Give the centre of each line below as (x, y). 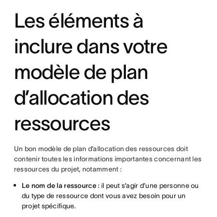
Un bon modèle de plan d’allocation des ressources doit (101, 149)
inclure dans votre (91, 46)
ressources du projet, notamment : (68, 169)
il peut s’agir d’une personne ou (149, 186)
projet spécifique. (49, 206)
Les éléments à (79, 20)
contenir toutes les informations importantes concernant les (108, 159)
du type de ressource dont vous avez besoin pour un (104, 196)
